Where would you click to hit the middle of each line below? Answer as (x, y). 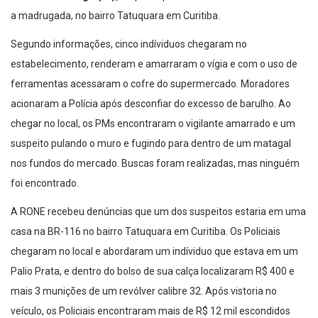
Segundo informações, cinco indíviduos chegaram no (129, 44)
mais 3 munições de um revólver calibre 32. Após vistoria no (144, 291)
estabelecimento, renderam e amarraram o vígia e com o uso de (154, 64)
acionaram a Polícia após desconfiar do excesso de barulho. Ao (151, 104)
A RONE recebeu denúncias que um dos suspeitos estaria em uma (158, 212)
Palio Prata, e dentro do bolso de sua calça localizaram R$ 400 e (153, 272)
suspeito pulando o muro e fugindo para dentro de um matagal (151, 144)
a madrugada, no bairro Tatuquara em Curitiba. (115, 16)
